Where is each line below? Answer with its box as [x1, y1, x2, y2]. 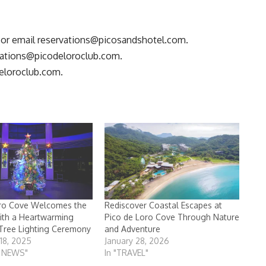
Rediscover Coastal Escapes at [104, 200, 223, 211]
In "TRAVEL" [104, 248, 149, 258]
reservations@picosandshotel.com [37, 33, 186, 46]
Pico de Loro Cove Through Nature [104, 212, 240, 223]
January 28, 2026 [104, 236, 170, 246]
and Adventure [104, 224, 161, 235]
